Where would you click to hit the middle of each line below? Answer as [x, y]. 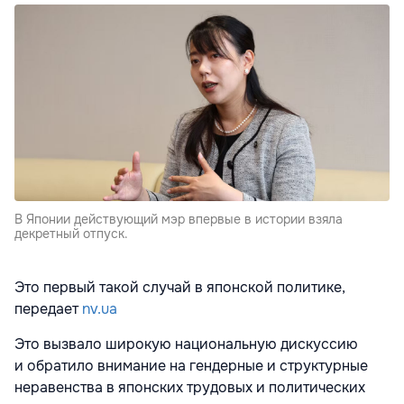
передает [46, 309]
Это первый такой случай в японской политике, [180, 288]
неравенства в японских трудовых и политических [190, 388]
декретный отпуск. [71, 234]
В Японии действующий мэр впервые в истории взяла [179, 220]
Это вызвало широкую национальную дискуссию [186, 344]
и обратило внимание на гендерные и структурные [191, 366]
